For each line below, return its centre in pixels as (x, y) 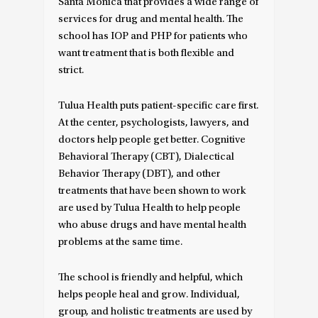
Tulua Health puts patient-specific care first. (159, 106)
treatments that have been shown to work (152, 191)
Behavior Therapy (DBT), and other (140, 174)
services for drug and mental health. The (151, 19)
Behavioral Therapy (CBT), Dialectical (147, 157)
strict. (71, 70)
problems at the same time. (121, 242)
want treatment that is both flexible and (147, 53)
